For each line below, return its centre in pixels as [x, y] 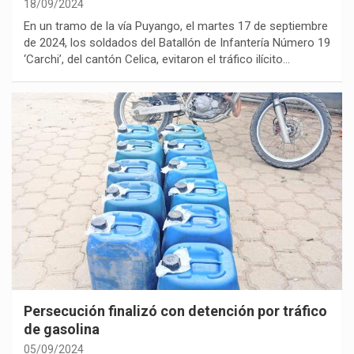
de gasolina [62, 330]
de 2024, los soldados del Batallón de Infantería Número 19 [177, 42]
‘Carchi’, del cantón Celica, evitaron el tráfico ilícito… [157, 59]
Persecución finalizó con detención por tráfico [175, 311]
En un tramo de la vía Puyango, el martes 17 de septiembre [176, 26]
